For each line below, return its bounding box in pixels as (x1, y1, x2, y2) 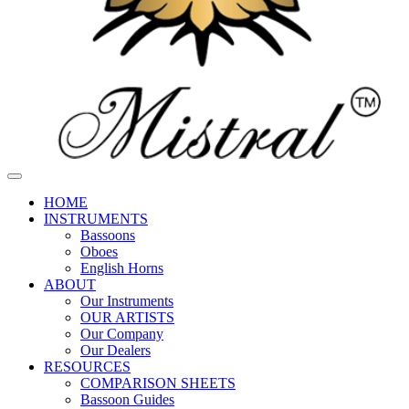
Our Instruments (80, 293, 173, 309)
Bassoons (80, 227, 135, 243)
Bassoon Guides (80, 392, 174, 407)
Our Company (80, 326, 163, 341)
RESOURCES (44, 359, 131, 374)
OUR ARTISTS (80, 309, 174, 325)
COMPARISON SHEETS (80, 375, 236, 391)
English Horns (80, 260, 163, 276)
